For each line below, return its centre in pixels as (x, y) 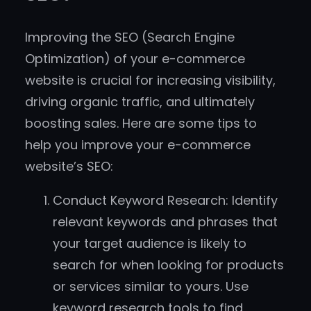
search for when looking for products (168, 265)
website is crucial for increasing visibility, (150, 81)
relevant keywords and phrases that (165, 222)
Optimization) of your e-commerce (135, 59)
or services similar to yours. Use (151, 287)
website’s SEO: (69, 167)
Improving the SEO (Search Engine (130, 37)
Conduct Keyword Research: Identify (165, 201)
